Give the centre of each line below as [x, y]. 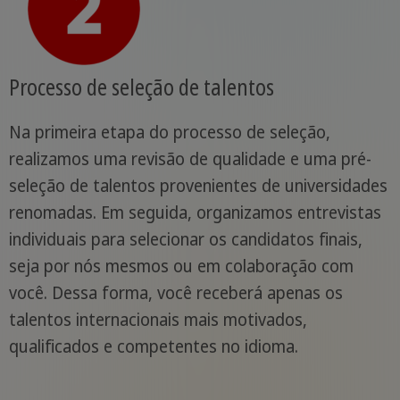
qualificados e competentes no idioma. [153, 347]
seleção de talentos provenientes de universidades [198, 186]
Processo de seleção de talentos [141, 87]
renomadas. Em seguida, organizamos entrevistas [195, 213]
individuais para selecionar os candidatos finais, [185, 240]
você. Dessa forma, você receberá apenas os [175, 293]
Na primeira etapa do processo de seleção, [169, 133]
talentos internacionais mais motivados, [158, 320]
